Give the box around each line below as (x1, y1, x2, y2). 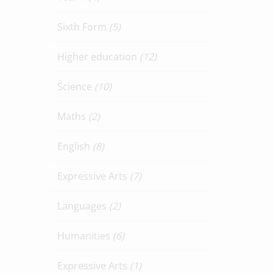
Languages (57, 199, 109, 213)
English (57, 140, 93, 153)
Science (57, 80, 94, 93)
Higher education (57, 50, 140, 63)
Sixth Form (57, 20, 109, 34)
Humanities (57, 229, 113, 243)
